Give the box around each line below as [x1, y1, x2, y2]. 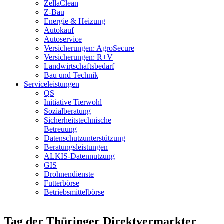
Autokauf [44, 26, 74, 35]
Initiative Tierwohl [44, 98, 102, 107]
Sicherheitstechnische [44, 116, 111, 125]
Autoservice [44, 35, 82, 44]
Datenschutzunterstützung [44, 134, 125, 143]
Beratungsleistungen [44, 143, 108, 152]
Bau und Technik [44, 71, 98, 80]
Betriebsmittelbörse [44, 188, 104, 197]
